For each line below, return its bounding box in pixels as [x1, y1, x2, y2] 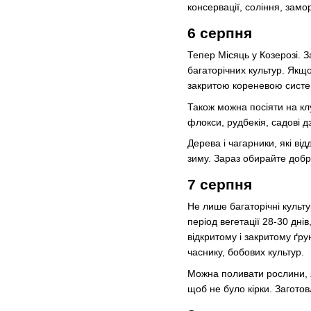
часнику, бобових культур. [187, 246, 304, 258]
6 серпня [187, 25, 252, 42]
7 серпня [187, 176, 252, 193]
